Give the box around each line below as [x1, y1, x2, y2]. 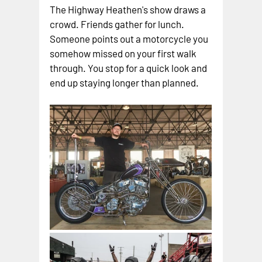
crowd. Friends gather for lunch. [50, 18, 187, 30]
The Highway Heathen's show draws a [50, 4, 208, 16]
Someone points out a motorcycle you [50, 33, 211, 45]
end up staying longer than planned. [50, 77, 199, 89]
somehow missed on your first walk [50, 47, 199, 60]
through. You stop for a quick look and [50, 62, 209, 74]
